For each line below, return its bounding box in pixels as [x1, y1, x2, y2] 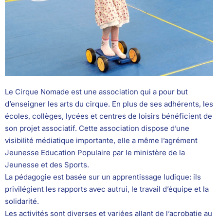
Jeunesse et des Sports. [5, 160, 89, 169]
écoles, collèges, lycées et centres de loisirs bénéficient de [5, 111, 212, 121]
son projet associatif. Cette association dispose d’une [5, 123, 189, 133]
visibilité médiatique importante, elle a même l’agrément [5, 135, 198, 145]
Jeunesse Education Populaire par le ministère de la [5, 147, 185, 157]
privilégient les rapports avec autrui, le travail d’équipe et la [5, 184, 209, 194]
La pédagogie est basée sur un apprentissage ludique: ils [5, 172, 201, 182]
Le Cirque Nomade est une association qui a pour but [5, 87, 188, 96]
